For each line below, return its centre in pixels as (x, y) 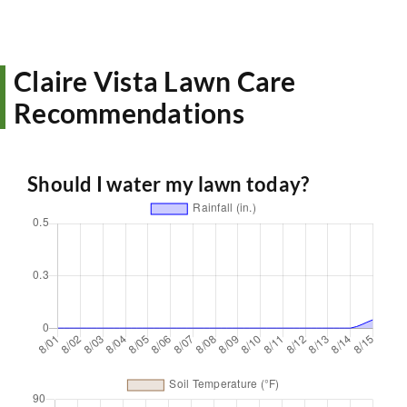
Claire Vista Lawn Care (155, 81)
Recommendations (129, 113)
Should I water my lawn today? (169, 184)
